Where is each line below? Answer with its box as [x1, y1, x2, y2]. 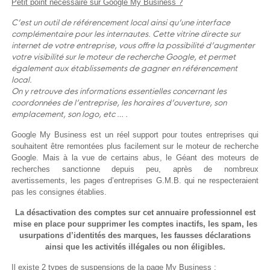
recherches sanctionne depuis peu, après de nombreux [11, 165, 259, 174]
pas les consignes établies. [11, 187, 107, 197]
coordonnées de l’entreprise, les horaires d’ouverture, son [11, 98, 227, 108]
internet [11, 40, 43, 51]
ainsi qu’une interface [150, 17, 231, 28]
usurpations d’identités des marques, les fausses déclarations [19, 231, 251, 240]
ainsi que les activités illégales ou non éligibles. [45, 242, 225, 252]
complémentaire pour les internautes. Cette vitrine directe [11, 29, 230, 39]
